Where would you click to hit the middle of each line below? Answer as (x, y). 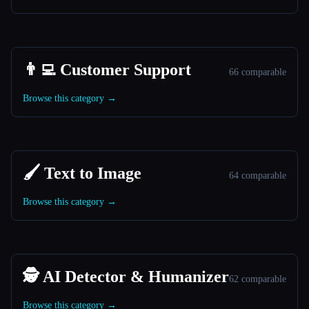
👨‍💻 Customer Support (107, 70)
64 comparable (258, 176)
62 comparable (258, 279)
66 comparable (258, 72)
